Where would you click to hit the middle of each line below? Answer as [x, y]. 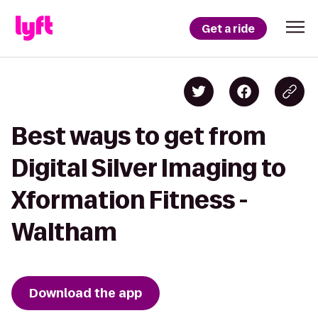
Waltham [64, 232]
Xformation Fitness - [130, 200]
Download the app [86, 293]
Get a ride [228, 28]
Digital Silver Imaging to [149, 168]
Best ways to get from [139, 136]
